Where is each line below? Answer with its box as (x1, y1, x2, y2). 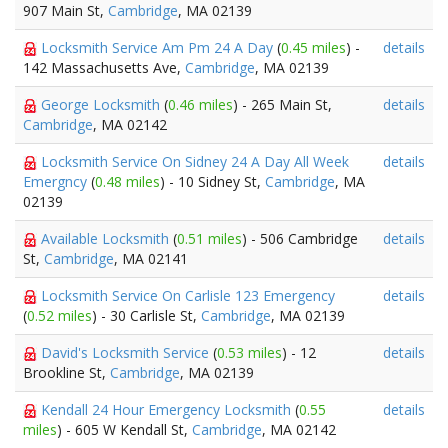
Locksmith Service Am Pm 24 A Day (41, 38, 277, 57)
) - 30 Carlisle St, (92, 306, 201, 325)
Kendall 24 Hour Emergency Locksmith (41, 400, 295, 419)
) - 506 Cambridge (242, 229, 358, 248)
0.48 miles (95, 172, 160, 191)
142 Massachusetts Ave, (23, 58, 185, 77)
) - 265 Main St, (233, 95, 332, 114)
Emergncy (23, 172, 91, 191)
